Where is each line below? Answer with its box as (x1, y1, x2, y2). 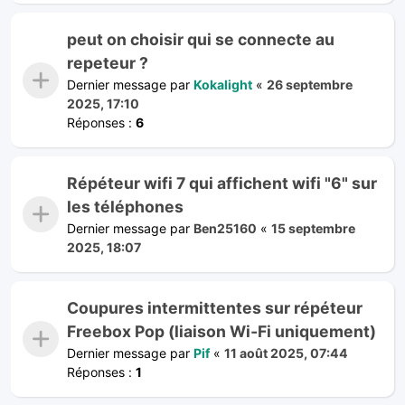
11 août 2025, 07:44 (224, 344, 348, 361)
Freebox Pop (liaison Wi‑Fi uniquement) (67, 321, 376, 341)
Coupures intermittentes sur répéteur (67, 297, 363, 317)
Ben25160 (193, 220, 257, 236)
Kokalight (193, 76, 252, 92)
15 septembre (271, 220, 355, 236)
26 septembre (267, 76, 353, 92)
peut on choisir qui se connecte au (67, 29, 334, 49)
